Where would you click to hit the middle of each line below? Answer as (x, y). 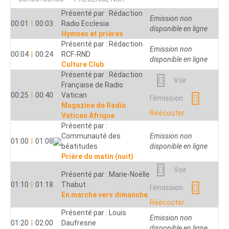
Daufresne (79, 223)
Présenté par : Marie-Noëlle (106, 174)
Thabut (74, 184)
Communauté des (91, 136)
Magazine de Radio (94, 105)
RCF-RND (76, 54)
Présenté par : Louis (94, 212)
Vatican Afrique (88, 115)
